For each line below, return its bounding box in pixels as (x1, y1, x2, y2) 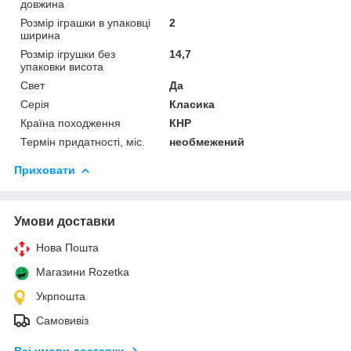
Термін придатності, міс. (20, 135, 145, 148)
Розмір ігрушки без (20, 47, 115, 60)
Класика (169, 97, 215, 110)
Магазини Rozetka (36, 265, 129, 278)
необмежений (169, 135, 245, 148)
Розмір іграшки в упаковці (20, 16, 150, 29)
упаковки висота (20, 60, 103, 73)
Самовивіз (36, 313, 89, 327)
